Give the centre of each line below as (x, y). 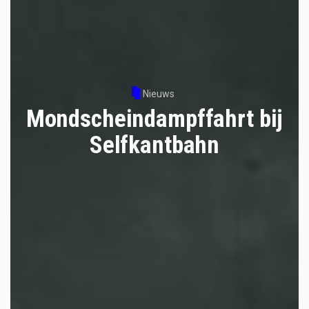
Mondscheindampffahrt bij (154, 119)
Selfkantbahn (154, 145)
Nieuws (158, 94)
